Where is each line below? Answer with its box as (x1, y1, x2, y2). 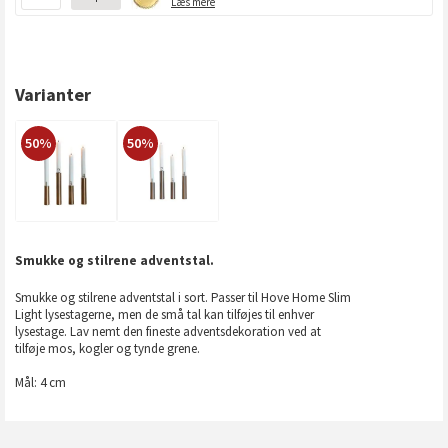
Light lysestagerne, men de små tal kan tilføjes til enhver (15, 306, 314, 324)
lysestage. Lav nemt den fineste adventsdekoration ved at (15, 323, 321, 341)
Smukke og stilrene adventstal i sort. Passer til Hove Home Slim (15, 289, 351, 307)
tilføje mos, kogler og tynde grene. (15, 340, 200, 358)
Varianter (15, 83, 91, 107)
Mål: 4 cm (15, 374, 66, 392)
